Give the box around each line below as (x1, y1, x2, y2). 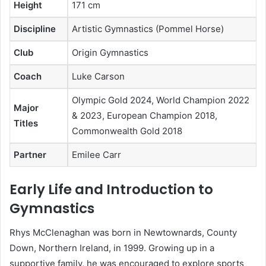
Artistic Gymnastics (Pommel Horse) (72, 23, 224, 34)
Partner (14, 148, 46, 160)
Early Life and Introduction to (9, 180, 213, 199)
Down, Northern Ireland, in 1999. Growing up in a (9, 242, 214, 254)
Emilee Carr (72, 148, 121, 160)
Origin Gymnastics (72, 46, 148, 58)
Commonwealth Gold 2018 (72, 125, 182, 137)
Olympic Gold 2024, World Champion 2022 (72, 94, 249, 106)
